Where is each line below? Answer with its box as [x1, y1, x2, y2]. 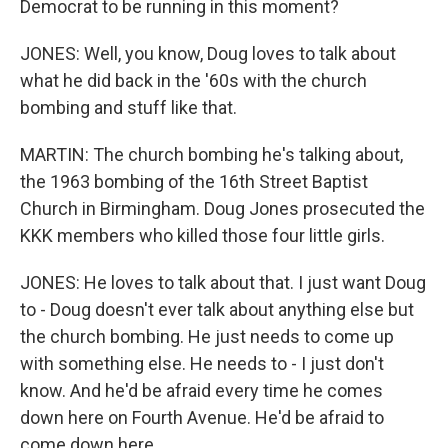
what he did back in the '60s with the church [20, 70, 367, 91]
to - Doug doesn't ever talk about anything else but [20, 299, 414, 320]
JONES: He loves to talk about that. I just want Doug [20, 272, 426, 293]
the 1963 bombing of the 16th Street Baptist [20, 171, 368, 192]
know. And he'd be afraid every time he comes [20, 380, 383, 401]
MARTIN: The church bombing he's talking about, [20, 144, 403, 165]
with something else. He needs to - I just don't [20, 353, 384, 374]
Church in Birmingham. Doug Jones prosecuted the [20, 198, 425, 219]
